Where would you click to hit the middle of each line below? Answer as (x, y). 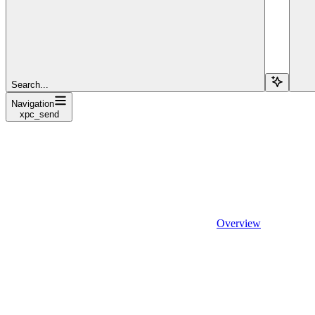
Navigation (33, 103)
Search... (30, 84)
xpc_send (39, 114)
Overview (239, 223)
